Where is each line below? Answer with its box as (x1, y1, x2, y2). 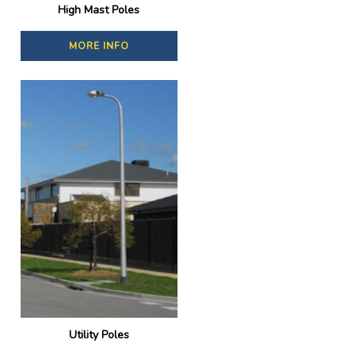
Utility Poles (68, 327, 129, 343)
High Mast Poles (58, 2, 140, 18)
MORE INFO (68, 40, 129, 53)
